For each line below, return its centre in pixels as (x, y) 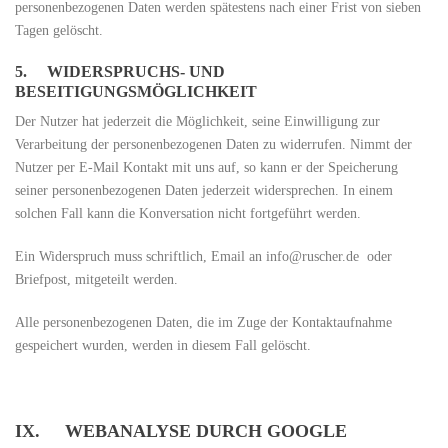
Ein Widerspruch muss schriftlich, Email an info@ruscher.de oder (203, 256)
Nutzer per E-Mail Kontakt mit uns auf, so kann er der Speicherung (206, 167)
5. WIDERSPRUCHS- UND (120, 71)
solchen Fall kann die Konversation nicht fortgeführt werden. (188, 213)
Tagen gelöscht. (59, 30)
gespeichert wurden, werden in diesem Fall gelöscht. (163, 345)
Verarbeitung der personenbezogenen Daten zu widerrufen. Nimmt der (213, 144)
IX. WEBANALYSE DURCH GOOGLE (181, 431)
